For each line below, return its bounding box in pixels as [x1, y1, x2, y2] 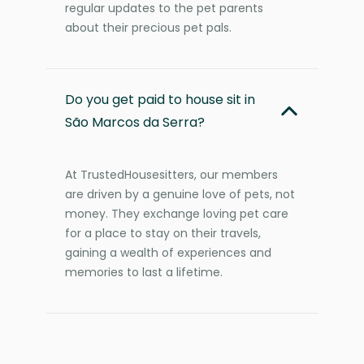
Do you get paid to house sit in [65, 89, 255, 109]
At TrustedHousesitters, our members [65, 166, 278, 183]
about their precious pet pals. [65, 19, 232, 36]
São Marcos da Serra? [65, 112, 205, 132]
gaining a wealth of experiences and [65, 244, 271, 261]
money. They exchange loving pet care [65, 205, 288, 222]
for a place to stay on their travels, [65, 224, 261, 241]
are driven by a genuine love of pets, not [65, 185, 295, 202]
